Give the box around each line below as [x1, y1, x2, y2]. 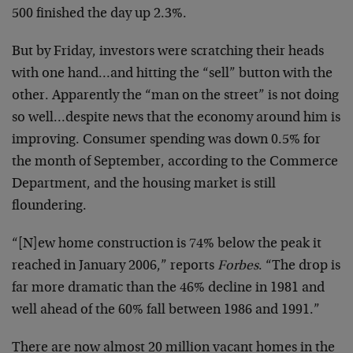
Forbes [217, 259, 258, 273]
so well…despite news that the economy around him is [12, 111, 340, 125]
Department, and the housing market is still [12, 177, 276, 191]
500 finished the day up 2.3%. [12, 7, 187, 21]
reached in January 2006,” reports [12, 259, 217, 273]
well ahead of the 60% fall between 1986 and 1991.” [12, 303, 320, 318]
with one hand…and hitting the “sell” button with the [12, 67, 333, 81]
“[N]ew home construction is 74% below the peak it [12, 237, 321, 251]
